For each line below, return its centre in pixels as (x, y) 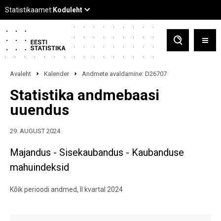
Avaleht (20, 74)
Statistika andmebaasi (85, 95)
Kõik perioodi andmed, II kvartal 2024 (66, 189)
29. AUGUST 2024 (35, 131)
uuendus (39, 110)
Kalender (56, 74)
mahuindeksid (39, 167)
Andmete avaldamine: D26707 (124, 74)
